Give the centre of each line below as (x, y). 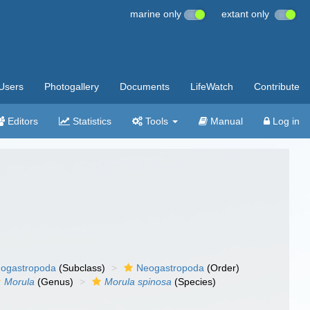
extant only (248, 14)
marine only (157, 14)
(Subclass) (81, 268)
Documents (145, 86)
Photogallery (72, 86)
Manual (225, 121)
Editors (21, 121)
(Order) (222, 268)
